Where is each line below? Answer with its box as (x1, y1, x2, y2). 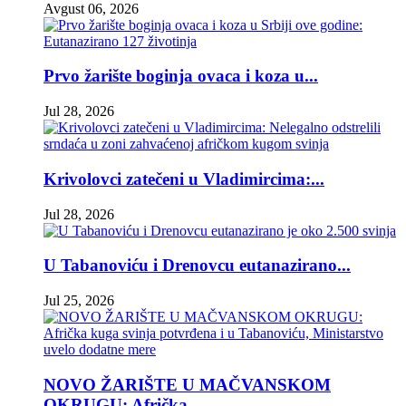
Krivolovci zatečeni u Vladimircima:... (43, 169, 324, 188)
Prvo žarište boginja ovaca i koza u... (43, 66, 318, 86)
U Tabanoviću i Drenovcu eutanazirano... (43, 256, 351, 275)
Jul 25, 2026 (43, 293, 114, 308)
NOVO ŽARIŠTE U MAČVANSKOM (43, 374, 331, 394)
